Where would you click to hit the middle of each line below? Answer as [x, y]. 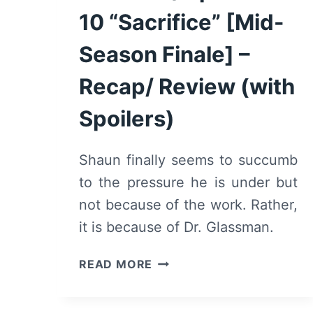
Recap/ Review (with [187, 86]
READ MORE [116, 264]
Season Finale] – [165, 54]
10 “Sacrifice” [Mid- [182, 22]
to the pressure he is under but [189, 182]
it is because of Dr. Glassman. [176, 227]
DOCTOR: [180, 294]
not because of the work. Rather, [189, 204]
